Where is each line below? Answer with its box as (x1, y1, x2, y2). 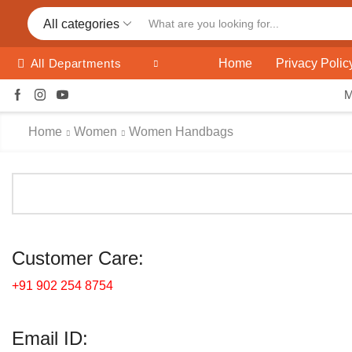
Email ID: (12, 328, 88, 350)
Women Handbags (129, 125, 233, 138)
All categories (43, 16, 119, 31)
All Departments (30, 57, 122, 70)
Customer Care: (12, 247, 144, 269)
